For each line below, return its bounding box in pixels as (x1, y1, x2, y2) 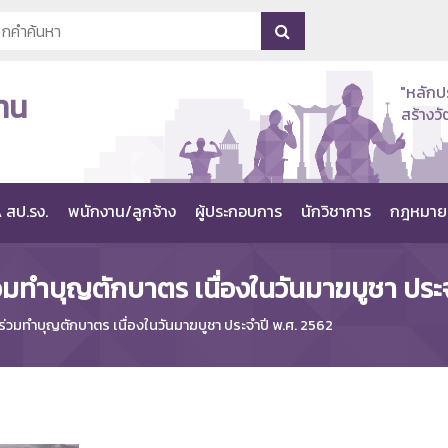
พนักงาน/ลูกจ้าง (67, 199, 176, 224)
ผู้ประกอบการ (194, 199, 282, 224)
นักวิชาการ (300, 199, 371, 224)
